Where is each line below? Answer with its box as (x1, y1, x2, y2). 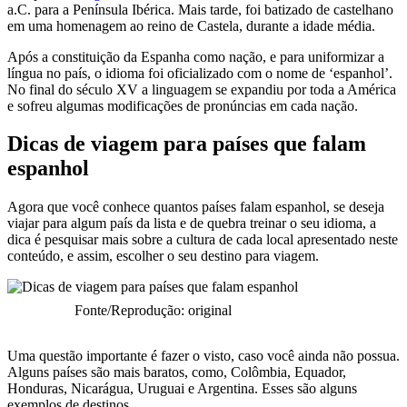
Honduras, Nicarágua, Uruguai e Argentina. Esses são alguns (7, 381, 357, 397)
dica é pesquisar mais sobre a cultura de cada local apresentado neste (7, 232, 398, 248)
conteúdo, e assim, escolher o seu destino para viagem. (7, 248, 323, 264)
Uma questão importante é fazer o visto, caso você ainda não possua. (7, 348, 400, 364)
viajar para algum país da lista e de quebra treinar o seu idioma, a (7, 215, 376, 232)
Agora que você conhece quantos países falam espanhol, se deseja (7, 199, 384, 215)
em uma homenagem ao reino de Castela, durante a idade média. (7, 17, 379, 34)
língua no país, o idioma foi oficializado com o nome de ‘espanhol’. (7, 65, 392, 81)
